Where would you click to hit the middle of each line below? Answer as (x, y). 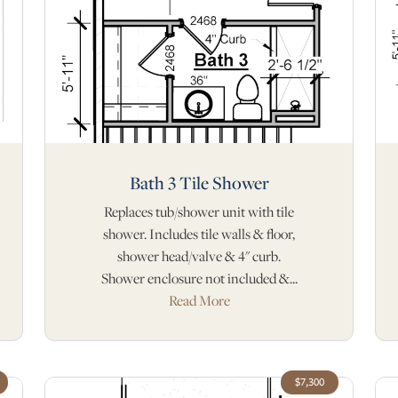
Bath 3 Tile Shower (199, 183)
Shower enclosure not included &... (199, 279)
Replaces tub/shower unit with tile (199, 212)
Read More (199, 301)
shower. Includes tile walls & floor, (199, 234)
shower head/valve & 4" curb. (199, 256)
